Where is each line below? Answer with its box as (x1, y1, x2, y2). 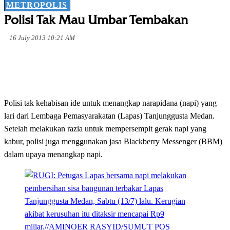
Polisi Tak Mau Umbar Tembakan (4, 12, 188, 28)
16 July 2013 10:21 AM (9, 34, 75, 42)
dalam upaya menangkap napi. (4, 150, 103, 159)
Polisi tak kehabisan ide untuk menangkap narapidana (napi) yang (4, 99, 217, 108)
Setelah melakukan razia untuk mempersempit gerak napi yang (4, 124, 206, 133)
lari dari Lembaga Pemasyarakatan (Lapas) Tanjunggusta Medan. (4, 111, 215, 121)
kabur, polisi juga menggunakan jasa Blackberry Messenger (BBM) (4, 137, 222, 146)
